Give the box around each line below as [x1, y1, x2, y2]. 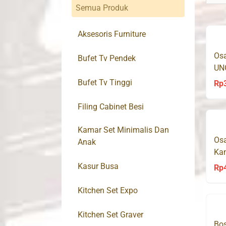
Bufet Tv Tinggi [78, 78, 132, 88]
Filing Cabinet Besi [78, 102, 144, 112]
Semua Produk [76, 3, 128, 13]
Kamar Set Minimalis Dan [78, 125, 169, 135]
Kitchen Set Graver [78, 210, 143, 220]
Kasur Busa [78, 161, 119, 172]
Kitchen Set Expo [78, 186, 138, 196]
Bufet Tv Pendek [78, 53, 136, 64]
